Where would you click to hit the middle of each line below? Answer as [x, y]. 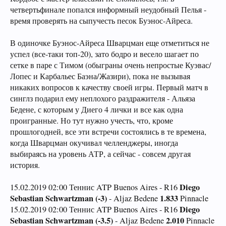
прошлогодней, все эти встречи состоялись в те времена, [108, 132]
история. [25, 165]
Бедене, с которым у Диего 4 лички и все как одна [97, 109]
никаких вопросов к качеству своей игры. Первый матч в [109, 87]
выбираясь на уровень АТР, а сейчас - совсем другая [100, 154]
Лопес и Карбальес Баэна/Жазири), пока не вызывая [100, 76]
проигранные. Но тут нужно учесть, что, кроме [92, 121]
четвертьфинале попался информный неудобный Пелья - [108, 10]
